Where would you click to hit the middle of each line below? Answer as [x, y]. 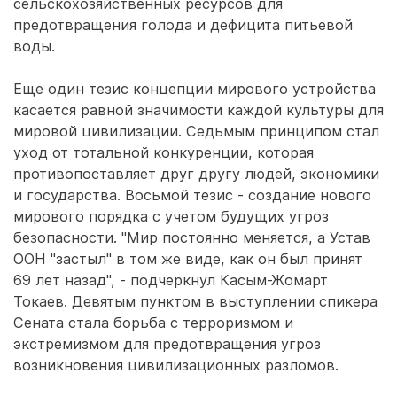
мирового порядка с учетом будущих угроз [171, 216]
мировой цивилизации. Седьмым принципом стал [196, 131]
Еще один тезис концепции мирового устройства [195, 89]
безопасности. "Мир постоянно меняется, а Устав [192, 237]
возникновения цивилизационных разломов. [176, 365]
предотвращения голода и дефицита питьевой [183, 25]
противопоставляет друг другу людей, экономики [196, 174]
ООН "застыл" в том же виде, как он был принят [188, 259]
